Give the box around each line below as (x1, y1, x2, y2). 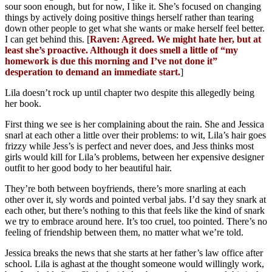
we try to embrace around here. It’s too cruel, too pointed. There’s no (5, 216, 267, 227)
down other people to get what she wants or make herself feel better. (5, 23, 265, 34)
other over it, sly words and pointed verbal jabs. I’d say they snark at (5, 194, 266, 205)
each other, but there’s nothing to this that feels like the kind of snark (5, 205, 265, 216)
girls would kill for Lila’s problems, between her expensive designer (5, 152, 264, 163)
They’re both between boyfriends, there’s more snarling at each (5, 183, 246, 194)
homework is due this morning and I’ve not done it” (5, 56, 217, 67)
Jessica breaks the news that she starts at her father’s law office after (5, 248, 263, 259)
